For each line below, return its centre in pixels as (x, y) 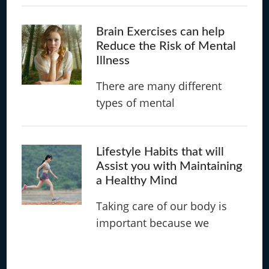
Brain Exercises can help (161, 32)
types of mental (136, 102)
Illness (113, 60)
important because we (153, 222)
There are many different (159, 86)
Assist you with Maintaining (169, 166)
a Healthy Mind (137, 180)
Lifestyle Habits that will (160, 152)
